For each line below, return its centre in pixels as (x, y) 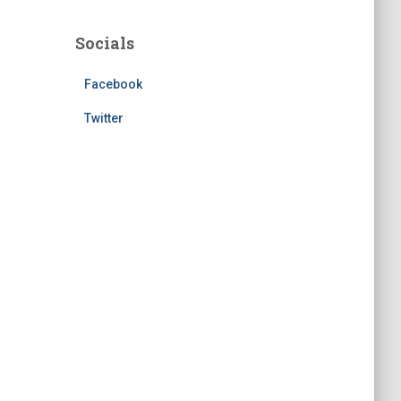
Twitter (103, 118)
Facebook (113, 84)
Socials (104, 43)
